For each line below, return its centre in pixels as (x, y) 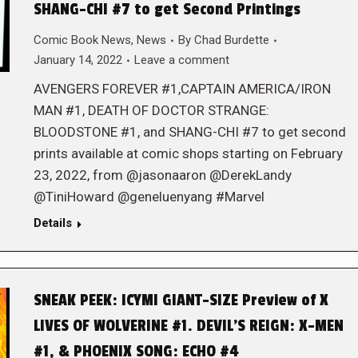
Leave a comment (181, 60)
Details (52, 223)
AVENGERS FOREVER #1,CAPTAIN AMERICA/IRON (182, 89)
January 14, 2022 (78, 60)
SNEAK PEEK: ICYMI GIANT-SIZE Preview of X (181, 300)
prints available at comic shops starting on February (188, 153)
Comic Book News (82, 40)
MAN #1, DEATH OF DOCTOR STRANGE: (151, 110)
